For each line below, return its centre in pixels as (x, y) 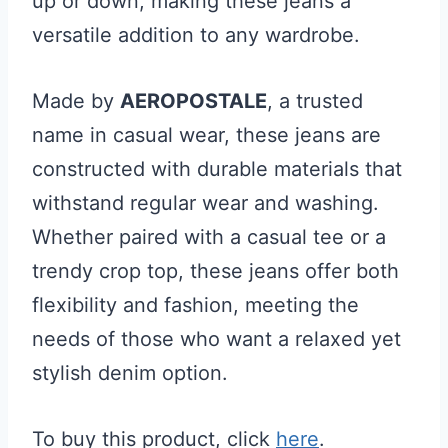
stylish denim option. (130, 373)
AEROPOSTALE (193, 101)
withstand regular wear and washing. (205, 203)
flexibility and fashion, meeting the (195, 305)
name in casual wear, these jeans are (206, 135)
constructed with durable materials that (217, 169)
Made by (76, 101)
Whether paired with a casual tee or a (209, 237)
